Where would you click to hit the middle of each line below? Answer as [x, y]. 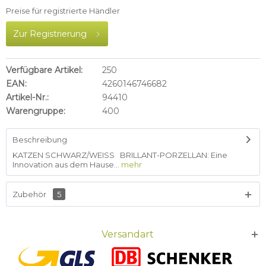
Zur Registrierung [50, 34]
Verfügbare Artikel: [44, 70]
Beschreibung [40, 140]
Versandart [128, 234]
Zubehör [30, 194]
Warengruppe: [36, 111]
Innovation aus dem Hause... [66, 164]
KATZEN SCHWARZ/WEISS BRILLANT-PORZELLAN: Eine [120, 155]
